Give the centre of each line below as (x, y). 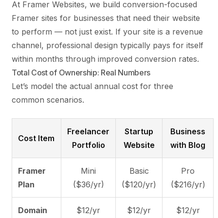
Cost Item (36, 138)
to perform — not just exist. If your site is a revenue (107, 31)
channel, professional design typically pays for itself (108, 45)
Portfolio (88, 145)
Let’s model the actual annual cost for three (92, 86)
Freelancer (88, 131)
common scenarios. (48, 100)
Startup (139, 131)
